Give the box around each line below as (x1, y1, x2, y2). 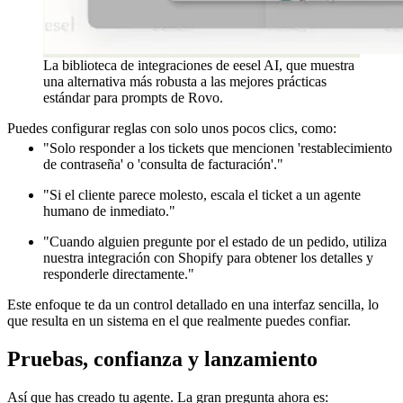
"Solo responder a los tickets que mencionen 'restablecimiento (43, 140, 392, 157)
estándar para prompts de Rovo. (43, 89, 223, 105)
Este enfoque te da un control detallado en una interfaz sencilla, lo (7, 297, 379, 313)
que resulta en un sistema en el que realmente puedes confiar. (7, 313, 351, 329)
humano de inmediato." (43, 203, 175, 219)
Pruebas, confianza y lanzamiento (7, 347, 318, 372)
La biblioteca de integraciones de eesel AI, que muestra (43, 57, 354, 73)
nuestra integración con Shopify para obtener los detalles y (43, 250, 373, 266)
